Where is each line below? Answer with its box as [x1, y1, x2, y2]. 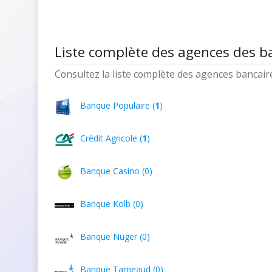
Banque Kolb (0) [80, 198, 143, 209]
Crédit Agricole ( [80, 132, 142, 144]
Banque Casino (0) [80, 165, 152, 177]
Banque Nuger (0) [80, 231, 150, 242]
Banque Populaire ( [80, 100, 155, 111]
